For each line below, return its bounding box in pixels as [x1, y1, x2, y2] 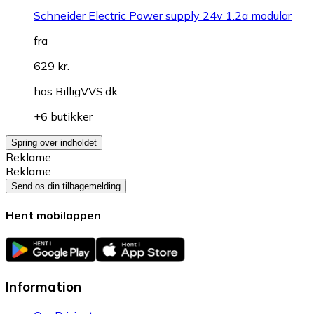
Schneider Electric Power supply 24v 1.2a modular [34, 8, 292, 22]
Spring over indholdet [11, 137, 97, 148]
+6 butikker [34, 109, 93, 123]
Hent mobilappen [6, 207, 101, 222]
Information [6, 278, 81, 295]
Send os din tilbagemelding [11, 180, 121, 191]
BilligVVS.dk [55, 83, 118, 98]
